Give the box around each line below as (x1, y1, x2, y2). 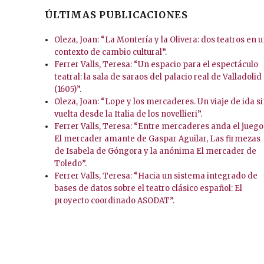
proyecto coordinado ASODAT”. (54, 196, 175, 206)
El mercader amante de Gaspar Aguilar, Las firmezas (54, 134, 261, 144)
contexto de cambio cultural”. (54, 47, 167, 58)
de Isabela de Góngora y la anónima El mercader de (54, 146, 257, 157)
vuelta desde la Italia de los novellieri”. (54, 109, 203, 120)
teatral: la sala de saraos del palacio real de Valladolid (54, 72, 262, 82)
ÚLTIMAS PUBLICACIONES (45, 9, 188, 21)
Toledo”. (54, 159, 87, 169)
